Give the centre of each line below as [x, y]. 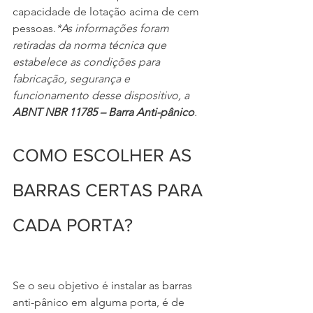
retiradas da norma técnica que [91, 45]
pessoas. [34, 28]
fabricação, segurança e [73, 78]
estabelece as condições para [88, 61]
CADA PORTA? [73, 225]
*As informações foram [114, 28]
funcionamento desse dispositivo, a [102, 95]
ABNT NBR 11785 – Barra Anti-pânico [103, 112]
